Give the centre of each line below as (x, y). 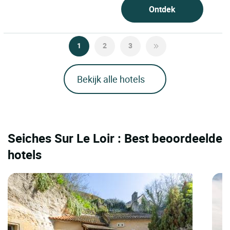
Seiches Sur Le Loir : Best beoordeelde (115, 138)
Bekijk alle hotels (111, 79)
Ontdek (162, 9)
